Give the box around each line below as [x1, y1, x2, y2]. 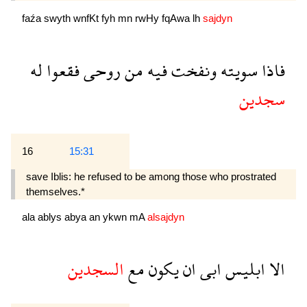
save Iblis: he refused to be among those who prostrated [26, 170, 276, 182]
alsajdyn [147, 211, 184, 223]
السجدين [68, 249, 124, 288]
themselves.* [26, 185, 85, 197]
